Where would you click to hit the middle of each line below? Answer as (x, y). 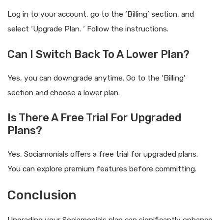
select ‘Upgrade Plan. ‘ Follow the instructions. (88, 29)
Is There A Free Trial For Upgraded (94, 117)
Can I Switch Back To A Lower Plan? (98, 54)
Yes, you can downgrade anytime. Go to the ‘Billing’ (96, 78)
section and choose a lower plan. (64, 93)
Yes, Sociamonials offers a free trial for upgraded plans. (103, 154)
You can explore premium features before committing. (102, 169)
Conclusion (42, 195)
